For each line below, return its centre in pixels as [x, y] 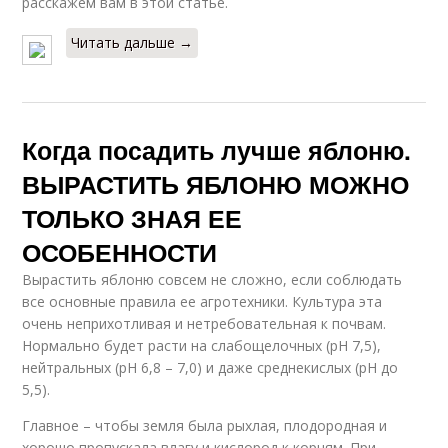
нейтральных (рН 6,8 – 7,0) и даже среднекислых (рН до [210, 367]
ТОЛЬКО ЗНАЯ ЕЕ [132, 217]
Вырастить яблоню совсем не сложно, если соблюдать [212, 279]
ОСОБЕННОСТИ [120, 251]
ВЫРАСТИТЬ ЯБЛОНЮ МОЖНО [216, 183]
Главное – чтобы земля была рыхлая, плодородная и [205, 425]
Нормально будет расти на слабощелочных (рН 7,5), [202, 345]
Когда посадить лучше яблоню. [217, 149]
